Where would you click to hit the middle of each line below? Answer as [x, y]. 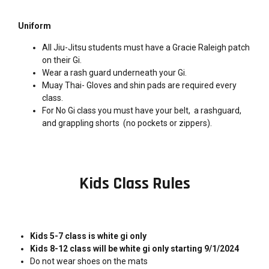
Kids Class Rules [134, 184]
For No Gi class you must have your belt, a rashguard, [142, 110]
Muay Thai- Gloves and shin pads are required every [139, 85]
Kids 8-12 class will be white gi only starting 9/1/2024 [134, 249]
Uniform [35, 26]
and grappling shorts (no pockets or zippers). [127, 123]
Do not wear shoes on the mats [89, 261]
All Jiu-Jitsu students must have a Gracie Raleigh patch [146, 47]
